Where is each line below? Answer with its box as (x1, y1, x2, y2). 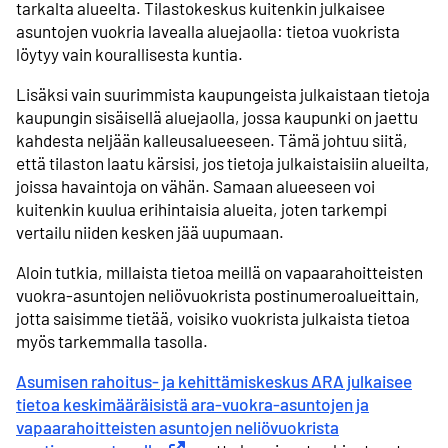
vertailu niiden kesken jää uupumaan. (16, 221, 284, 242)
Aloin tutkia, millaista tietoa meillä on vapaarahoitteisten (16, 262, 423, 283)
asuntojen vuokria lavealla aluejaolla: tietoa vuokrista (16, 20, 400, 41)
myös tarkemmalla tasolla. (16, 331, 208, 352)
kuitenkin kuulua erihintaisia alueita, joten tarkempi (16, 198, 387, 219)
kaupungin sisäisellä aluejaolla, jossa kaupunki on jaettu (16, 106, 418, 127)
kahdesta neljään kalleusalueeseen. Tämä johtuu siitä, (16, 129, 408, 150)
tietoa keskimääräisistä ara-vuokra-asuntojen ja (16, 394, 369, 415)
